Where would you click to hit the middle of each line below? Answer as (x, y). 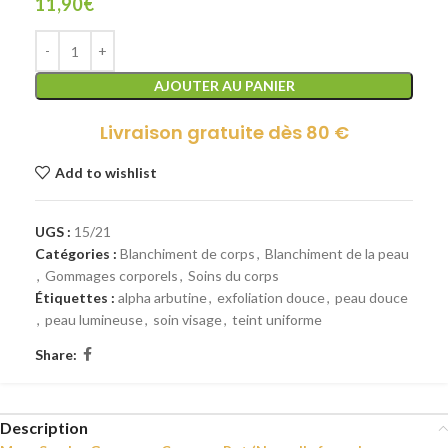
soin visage (187, 320)
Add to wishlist (105, 172)
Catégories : (76, 254)
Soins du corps (233, 276)
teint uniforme (277, 320)
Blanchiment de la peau (337, 254)
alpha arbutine (162, 298)
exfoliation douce (271, 298)
